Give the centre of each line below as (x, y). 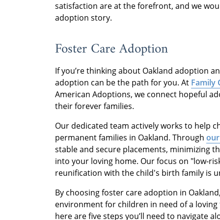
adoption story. (83, 17)
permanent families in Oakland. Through (131, 137)
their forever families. (95, 106)
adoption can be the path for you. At (123, 82)
